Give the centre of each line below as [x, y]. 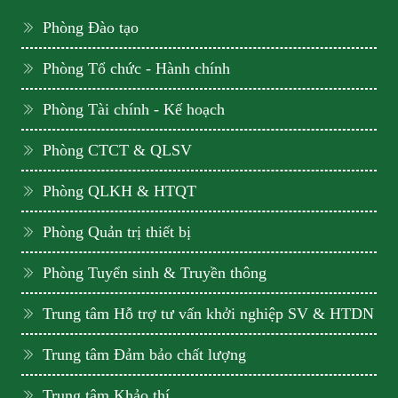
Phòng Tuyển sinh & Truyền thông [155, 273]
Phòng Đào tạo [91, 28]
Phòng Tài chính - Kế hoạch [134, 110]
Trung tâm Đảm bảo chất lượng [144, 355]
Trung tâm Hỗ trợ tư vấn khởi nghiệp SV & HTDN [208, 314]
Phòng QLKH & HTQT [119, 191]
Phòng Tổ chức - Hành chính [136, 69]
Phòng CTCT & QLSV [117, 151]
